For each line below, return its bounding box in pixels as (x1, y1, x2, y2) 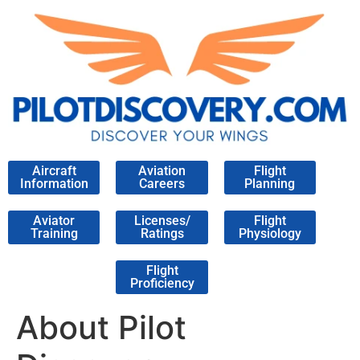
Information (19, 176, 88, 192)
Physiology (238, 226, 301, 242)
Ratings (140, 226, 184, 242)
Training (30, 226, 78, 242)
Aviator (33, 213, 76, 229)
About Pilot (16, 308, 186, 348)
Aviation (138, 163, 186, 179)
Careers (139, 176, 186, 192)
